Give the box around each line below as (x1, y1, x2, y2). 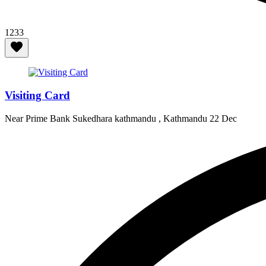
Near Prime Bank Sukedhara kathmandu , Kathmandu (5, 113, 210, 123)
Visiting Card (5, 89, 70, 102)
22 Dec (210, 113, 237, 123)
